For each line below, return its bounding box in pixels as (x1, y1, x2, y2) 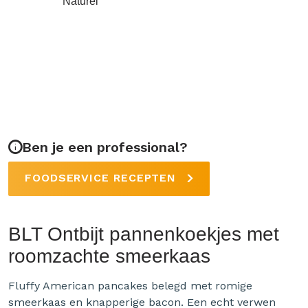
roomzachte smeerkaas (8, 245, 210, 267)
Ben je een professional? (22, 139, 188, 155)
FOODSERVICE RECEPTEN (25, 171, 181, 184)
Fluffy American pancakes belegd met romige (8, 279, 252, 292)
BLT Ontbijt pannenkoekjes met (8, 223, 279, 245)
